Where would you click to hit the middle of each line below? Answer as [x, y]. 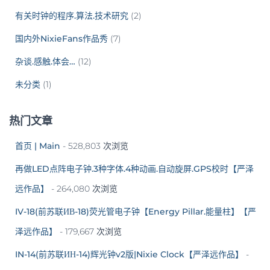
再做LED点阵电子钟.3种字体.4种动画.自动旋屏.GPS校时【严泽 [134, 168]
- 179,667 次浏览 [89, 231]
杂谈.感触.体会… [45, 61]
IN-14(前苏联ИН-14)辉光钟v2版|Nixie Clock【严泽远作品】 [129, 254]
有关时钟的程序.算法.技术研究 [72, 15]
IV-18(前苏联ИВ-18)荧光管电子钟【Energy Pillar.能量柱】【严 [136, 211]
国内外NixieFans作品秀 [61, 38]
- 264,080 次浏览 [83, 188]
